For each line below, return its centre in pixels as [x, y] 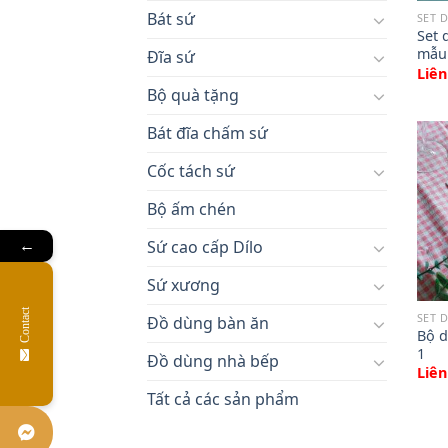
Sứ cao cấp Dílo [205, 247]
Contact [25, 324]
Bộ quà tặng [193, 95]
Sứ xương [183, 285]
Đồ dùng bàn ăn [208, 323]
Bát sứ [171, 19]
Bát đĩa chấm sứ [207, 133]
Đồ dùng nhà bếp [213, 361]
